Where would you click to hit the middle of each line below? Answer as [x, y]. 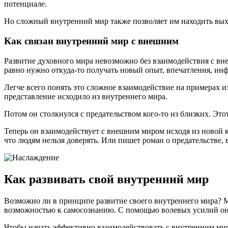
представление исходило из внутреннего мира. [86, 96]
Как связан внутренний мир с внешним [91, 41]
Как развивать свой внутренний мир [106, 179]
